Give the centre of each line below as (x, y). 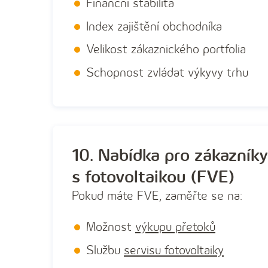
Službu (105, 250)
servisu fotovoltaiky (174, 250)
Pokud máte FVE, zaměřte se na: (157, 196)
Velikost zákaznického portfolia (166, 50)
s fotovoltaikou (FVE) (153, 177)
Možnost (111, 227)
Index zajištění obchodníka (154, 26)
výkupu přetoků (175, 227)
